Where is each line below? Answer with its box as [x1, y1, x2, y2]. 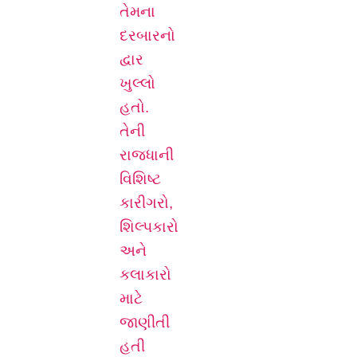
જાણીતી [120, 313, 170, 331]
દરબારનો [120, 26, 175, 44]
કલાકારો [120, 265, 171, 283]
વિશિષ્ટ [120, 170, 161, 187]
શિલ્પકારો [120, 218, 178, 235]
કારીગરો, [120, 194, 173, 211]
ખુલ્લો [120, 74, 155, 92]
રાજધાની [120, 146, 174, 163]
